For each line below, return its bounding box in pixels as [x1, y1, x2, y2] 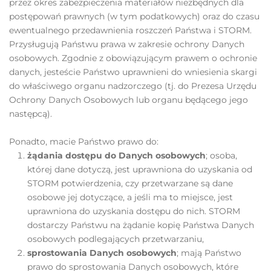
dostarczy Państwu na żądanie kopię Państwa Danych [27, 220, 254, 230]
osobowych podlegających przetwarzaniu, [27, 233, 206, 244]
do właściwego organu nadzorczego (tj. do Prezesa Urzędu [9, 80, 256, 91]
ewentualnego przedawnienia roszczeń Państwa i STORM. [9, 25, 254, 36]
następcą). [9, 108, 54, 119]
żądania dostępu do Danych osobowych [27, 150, 206, 161]
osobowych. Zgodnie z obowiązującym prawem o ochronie [9, 53, 257, 64]
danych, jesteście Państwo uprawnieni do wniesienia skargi [9, 67, 257, 77]
